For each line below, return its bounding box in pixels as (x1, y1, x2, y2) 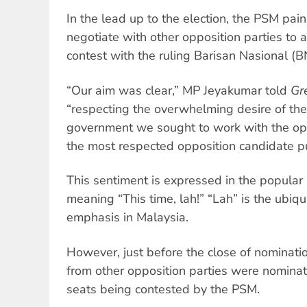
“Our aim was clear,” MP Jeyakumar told (66, 82, 291, 99)
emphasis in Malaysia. (66, 209, 188, 226)
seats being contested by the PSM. (66, 280, 260, 297)
